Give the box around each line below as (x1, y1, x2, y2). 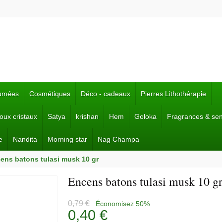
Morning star (48, 135, 87, 143)
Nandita (13, 135, 37, 143)
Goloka (134, 112, 157, 120)
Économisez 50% (96, 200, 150, 208)
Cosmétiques (29, 90, 70, 98)
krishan (76, 112, 99, 120)
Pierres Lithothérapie (141, 90, 206, 98)
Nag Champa (98, 135, 139, 143)
